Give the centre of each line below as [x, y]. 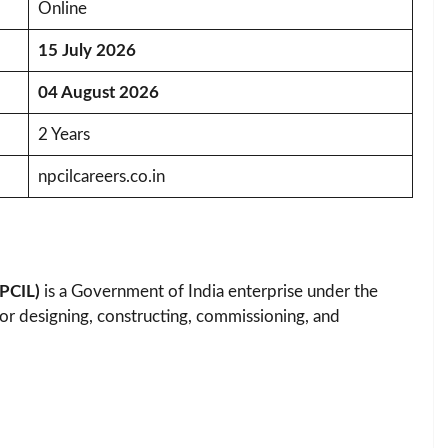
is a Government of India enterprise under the [209, 292]
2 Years [63, 134]
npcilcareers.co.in [101, 176]
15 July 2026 [86, 50]
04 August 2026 [98, 92]
